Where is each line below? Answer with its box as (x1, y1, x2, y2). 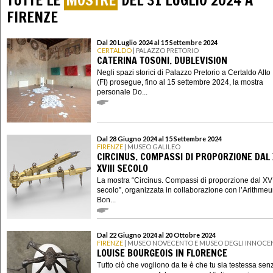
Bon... (97, 195, 116, 204)
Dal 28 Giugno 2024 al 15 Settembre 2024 (97, 134, 222, 143)
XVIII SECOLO (97, 161, 148, 175)
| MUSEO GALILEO (123, 142, 180, 151)
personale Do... (97, 87, 147, 96)
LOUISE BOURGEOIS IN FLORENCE (97, 246, 227, 260)
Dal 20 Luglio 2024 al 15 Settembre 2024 (97, 38, 218, 46)
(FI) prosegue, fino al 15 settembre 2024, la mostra (97, 77, 263, 87)
